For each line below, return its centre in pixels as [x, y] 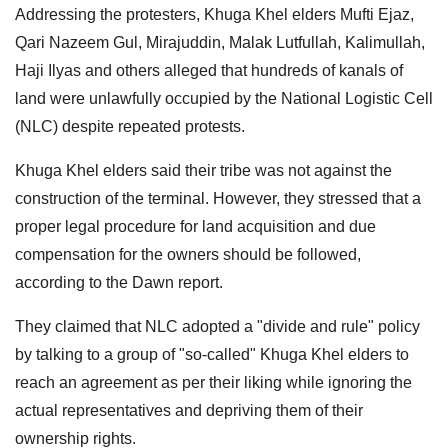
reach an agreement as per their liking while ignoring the [213, 382]
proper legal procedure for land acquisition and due [195, 226]
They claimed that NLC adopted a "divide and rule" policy [217, 326]
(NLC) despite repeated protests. [130, 126]
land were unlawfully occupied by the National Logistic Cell [224, 98]
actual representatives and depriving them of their [189, 410]
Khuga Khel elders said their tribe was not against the [203, 170]
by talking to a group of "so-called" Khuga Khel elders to [212, 354]
